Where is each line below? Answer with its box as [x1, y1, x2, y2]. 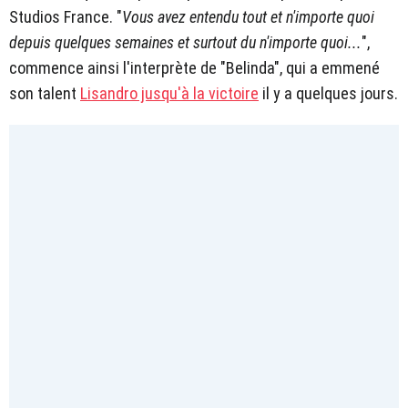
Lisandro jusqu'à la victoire [80, 84, 259, 104]
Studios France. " [9, 7, 122, 27]
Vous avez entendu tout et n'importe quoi [122, 7, 374, 27]
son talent [9, 84, 80, 104]
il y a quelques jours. [259, 84, 398, 104]
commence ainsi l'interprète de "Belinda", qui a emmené [9, 58, 380, 78]
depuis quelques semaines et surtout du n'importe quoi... [9, 33, 362, 53]
